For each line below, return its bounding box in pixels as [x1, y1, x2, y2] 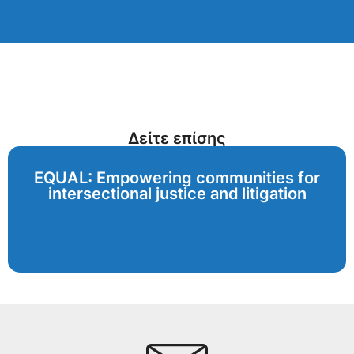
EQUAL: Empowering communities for [34, 168, 320, 188]
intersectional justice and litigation [47, 184, 307, 204]
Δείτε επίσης [128, 129, 226, 149]
